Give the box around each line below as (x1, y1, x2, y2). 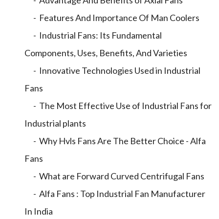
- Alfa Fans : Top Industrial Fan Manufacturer (24, 188, 205, 199)
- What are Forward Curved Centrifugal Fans (24, 171, 204, 181)
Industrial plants (24, 118, 86, 129)
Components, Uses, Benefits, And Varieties (24, 47, 187, 58)
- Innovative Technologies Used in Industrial (24, 65, 200, 76)
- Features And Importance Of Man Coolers (24, 12, 199, 23)
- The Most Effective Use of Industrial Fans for (24, 100, 212, 111)
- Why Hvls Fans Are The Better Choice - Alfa (24, 135, 206, 146)
